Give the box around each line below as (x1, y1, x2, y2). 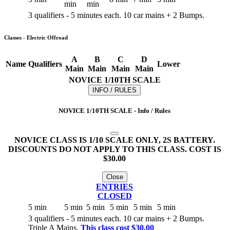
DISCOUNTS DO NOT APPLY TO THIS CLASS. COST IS (8, 145, 221, 154)
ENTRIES (96, 182, 133, 191)
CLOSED (97, 191, 132, 201)
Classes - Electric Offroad (4, 34, 68, 41)
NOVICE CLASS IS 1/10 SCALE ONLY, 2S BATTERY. (14, 136, 215, 145)
